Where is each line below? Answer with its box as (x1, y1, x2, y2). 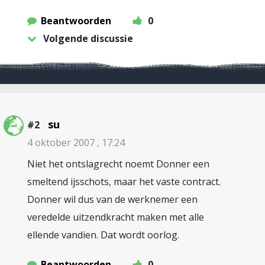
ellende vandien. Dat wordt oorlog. (27, 228, 179, 241)
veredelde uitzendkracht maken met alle (27, 211, 204, 224)
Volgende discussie (43, 32, 133, 45)
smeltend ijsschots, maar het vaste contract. (27, 175, 221, 188)
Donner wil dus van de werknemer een (27, 193, 198, 206)
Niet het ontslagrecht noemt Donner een (27, 157, 209, 170)
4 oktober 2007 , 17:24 (27, 136, 125, 149)
